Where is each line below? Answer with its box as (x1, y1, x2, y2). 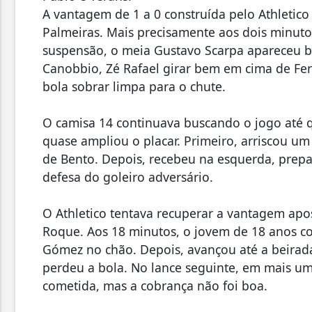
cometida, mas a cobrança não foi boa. (42, 277, 267, 295)
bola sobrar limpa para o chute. (42, 78, 226, 95)
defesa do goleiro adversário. (42, 169, 213, 186)
